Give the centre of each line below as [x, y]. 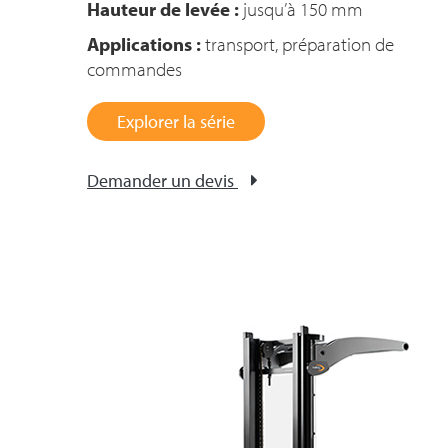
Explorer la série [176, 121]
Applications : [144, 44]
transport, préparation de [297, 44]
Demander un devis [160, 180]
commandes [134, 69]
